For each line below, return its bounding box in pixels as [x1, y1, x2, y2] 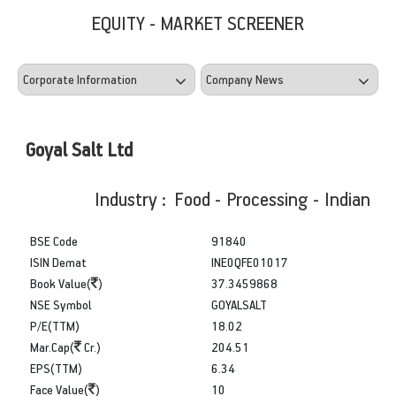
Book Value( [30, 274, 91, 292]
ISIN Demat [30, 253, 87, 270]
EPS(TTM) [30, 359, 82, 377]
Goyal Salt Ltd [26, 136, 133, 161]
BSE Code [30, 232, 78, 249]
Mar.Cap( [30, 338, 74, 355]
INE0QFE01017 [211, 253, 288, 270]
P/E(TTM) [30, 316, 80, 334]
